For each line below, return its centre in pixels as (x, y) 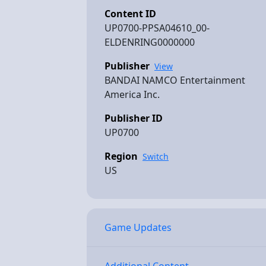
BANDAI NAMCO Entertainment (175, 80)
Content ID (130, 14)
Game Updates (138, 227)
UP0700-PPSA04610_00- (157, 28)
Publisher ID (134, 118)
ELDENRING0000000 (150, 42)
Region (121, 156)
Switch (156, 156)
